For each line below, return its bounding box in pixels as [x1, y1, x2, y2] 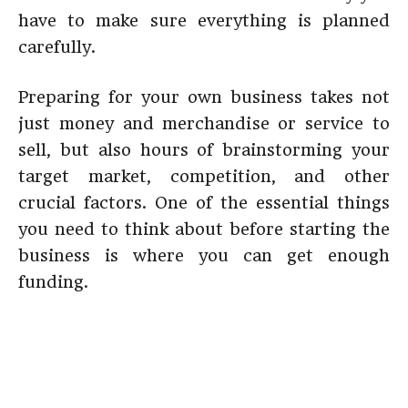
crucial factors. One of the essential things [18, 193, 390, 212]
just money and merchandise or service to [18, 114, 390, 133]
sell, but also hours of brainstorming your [18, 140, 390, 159]
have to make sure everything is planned [18, 11, 390, 30]
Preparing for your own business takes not [18, 87, 390, 107]
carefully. [18, 37, 96, 56]
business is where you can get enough [18, 246, 390, 265]
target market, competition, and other [18, 167, 390, 186]
